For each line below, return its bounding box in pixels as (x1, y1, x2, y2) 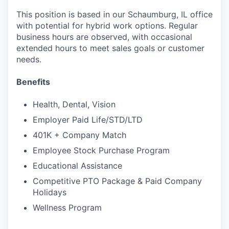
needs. (16, 54, 41, 64)
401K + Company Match (33, 130, 126, 140)
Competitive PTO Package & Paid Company (33, 176, 202, 186)
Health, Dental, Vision (33, 99, 116, 109)
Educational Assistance (33, 161, 122, 171)
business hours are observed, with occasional (16, 32, 192, 42)
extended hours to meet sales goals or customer (16, 43, 204, 53)
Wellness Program (33, 202, 102, 213)
